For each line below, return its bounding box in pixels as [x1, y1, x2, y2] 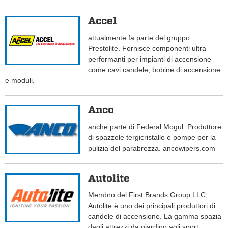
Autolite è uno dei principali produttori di [88, 202, 216, 210]
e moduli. [5, 76, 35, 85]
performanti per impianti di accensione [88, 55, 212, 64]
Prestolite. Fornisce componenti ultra [88, 44, 207, 53]
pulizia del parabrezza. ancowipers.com [88, 144, 216, 153]
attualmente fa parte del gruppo [88, 34, 190, 42]
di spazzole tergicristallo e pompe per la [88, 133, 216, 142]
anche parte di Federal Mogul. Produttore [88, 123, 222, 131]
